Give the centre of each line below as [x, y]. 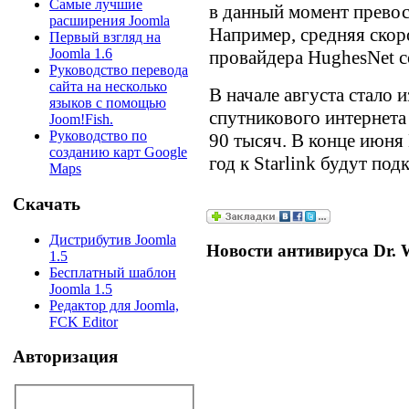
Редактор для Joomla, [114, 305]
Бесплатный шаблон [113, 272]
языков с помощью [108, 103]
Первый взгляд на [105, 37]
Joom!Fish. [81, 120]
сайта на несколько [108, 87]
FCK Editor [84, 321]
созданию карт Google [118, 152]
